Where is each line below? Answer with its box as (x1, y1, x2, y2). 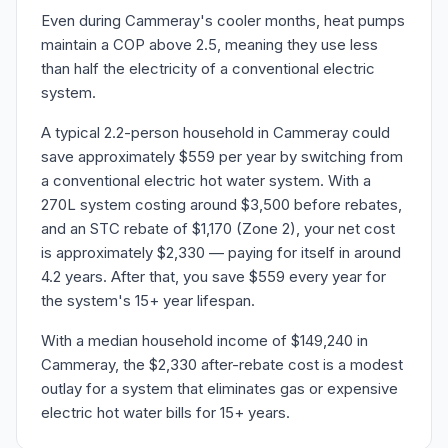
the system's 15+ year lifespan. (41, 291, 255, 310)
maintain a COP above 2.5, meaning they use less (41, 35, 378, 54)
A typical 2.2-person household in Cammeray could (41, 123, 390, 142)
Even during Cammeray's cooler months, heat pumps (41, 11, 405, 30)
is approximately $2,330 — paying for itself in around (41, 243, 401, 262)
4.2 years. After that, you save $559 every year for (41, 267, 386, 286)
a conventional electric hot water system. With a (41, 171, 371, 190)
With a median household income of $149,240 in (41, 331, 368, 350)
